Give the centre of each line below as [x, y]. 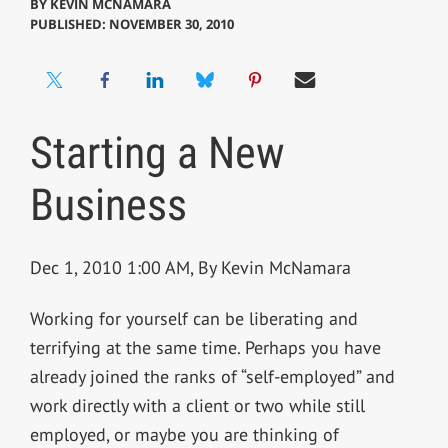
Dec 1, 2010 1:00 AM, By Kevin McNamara [190, 268]
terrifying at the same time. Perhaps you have [205, 348]
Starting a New [157, 153]
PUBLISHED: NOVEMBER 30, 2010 [131, 24]
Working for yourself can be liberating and [193, 319]
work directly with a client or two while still [197, 406]
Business [108, 205]
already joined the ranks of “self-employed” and [212, 377]
